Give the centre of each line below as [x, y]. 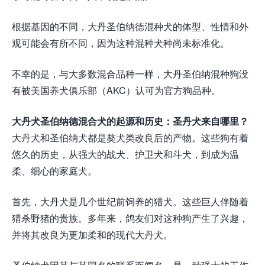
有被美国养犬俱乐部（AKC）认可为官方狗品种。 [116, 91]
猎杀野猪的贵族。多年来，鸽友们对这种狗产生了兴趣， [130, 218]
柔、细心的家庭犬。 [54, 171]
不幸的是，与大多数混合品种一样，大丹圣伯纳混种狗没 [130, 74]
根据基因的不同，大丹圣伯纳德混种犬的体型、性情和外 [130, 27]
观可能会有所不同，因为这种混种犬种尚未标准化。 [121, 43]
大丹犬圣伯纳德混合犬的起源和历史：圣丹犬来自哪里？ [130, 121]
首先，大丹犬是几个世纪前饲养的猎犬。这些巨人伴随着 [130, 202]
